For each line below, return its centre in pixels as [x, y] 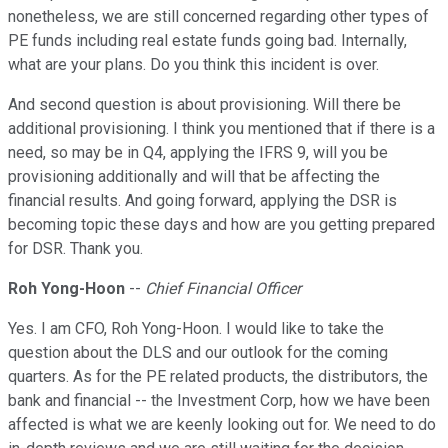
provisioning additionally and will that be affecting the [194, 177]
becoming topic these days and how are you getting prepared [221, 225]
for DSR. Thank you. [75, 249]
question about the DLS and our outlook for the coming [198, 353]
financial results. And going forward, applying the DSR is [202, 201]
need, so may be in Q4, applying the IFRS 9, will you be [198, 153]
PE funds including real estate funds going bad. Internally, [207, 41]
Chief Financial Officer [223, 289]
